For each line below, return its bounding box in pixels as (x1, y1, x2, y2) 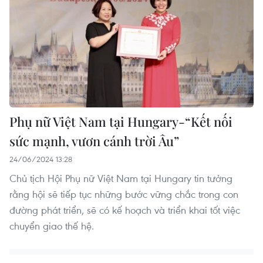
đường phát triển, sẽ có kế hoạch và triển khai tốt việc (9, 203, 240, 217)
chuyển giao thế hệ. (9, 219, 94, 233)
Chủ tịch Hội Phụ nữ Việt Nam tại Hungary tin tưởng (9, 171, 232, 186)
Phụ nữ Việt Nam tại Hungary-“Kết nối (9, 113, 232, 131)
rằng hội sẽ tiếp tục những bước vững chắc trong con (9, 187, 238, 201)
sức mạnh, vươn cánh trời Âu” (9, 132, 179, 150)
